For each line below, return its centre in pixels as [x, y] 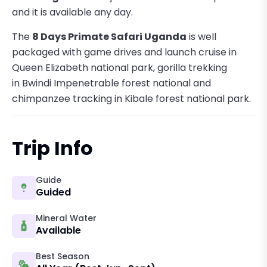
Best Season [63, 256]
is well [201, 36]
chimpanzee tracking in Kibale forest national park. [131, 98]
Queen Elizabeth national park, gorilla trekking [119, 67]
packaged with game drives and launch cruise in [124, 52]
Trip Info [52, 148]
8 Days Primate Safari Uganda [109, 36]
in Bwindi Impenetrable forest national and [111, 83]
